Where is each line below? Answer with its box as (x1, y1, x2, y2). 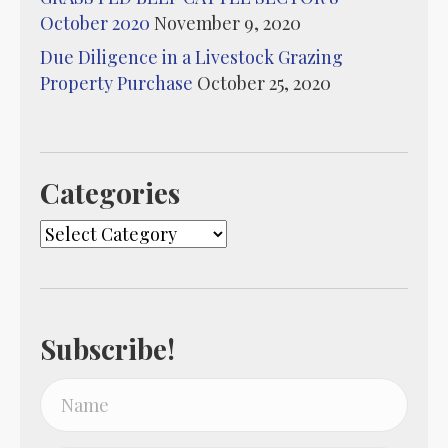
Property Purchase (40, 71, 193, 96)
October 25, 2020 (197, 71, 331, 96)
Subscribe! (40, 330, 175, 368)
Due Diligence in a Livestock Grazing (40, 45, 343, 70)
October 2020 (40, 11, 150, 36)
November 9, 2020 (154, 11, 301, 36)
